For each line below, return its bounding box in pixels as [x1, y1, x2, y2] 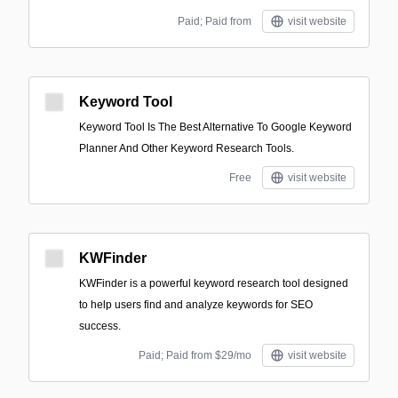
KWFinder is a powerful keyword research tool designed [79, 277, 348, 290]
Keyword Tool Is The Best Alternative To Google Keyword [79, 121, 352, 133]
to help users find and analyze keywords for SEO [79, 298, 313, 311]
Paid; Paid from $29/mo [139, 349, 251, 362]
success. [79, 320, 121, 332]
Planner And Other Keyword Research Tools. [79, 142, 294, 155]
